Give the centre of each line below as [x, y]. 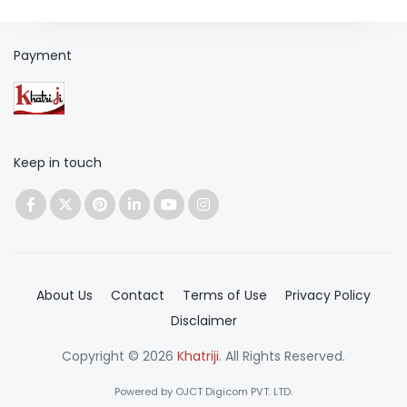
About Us [65, 295]
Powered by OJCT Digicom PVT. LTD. [203, 391]
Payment [43, 55]
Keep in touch [58, 162]
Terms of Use [225, 295]
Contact [138, 295]
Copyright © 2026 [119, 356]
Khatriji [198, 356]
